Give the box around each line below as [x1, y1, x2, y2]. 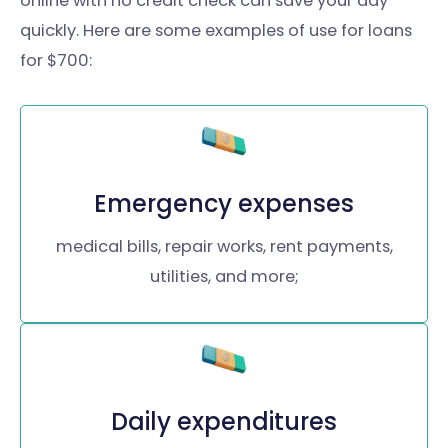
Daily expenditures [111, 404, 337, 438]
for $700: [20, 48, 92, 72]
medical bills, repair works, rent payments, [55, 234, 393, 258]
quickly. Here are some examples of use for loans [20, 18, 412, 42]
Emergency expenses [94, 186, 354, 220]
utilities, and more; [149, 264, 299, 288]
